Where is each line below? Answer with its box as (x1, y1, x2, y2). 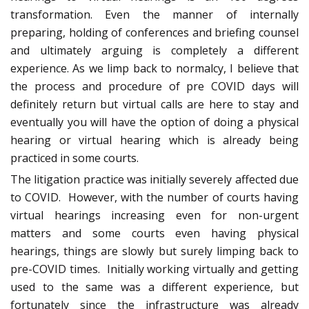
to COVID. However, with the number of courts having (10, 190, 299, 206)
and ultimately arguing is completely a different (10, 43, 299, 59)
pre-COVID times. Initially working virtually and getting (10, 261, 299, 277)
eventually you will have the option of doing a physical (10, 114, 299, 130)
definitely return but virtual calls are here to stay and (10, 97, 299, 112)
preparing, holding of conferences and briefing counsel (10, 25, 299, 41)
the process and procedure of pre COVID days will (10, 79, 299, 94)
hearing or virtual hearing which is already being (10, 132, 299, 148)
